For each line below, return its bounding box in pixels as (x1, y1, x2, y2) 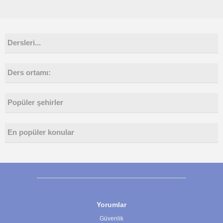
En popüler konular (7, 128, 74, 136)
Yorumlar (97, 201, 126, 209)
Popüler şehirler (7, 99, 63, 107)
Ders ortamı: (7, 69, 51, 77)
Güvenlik (100, 215, 123, 222)
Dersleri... (7, 39, 41, 47)
